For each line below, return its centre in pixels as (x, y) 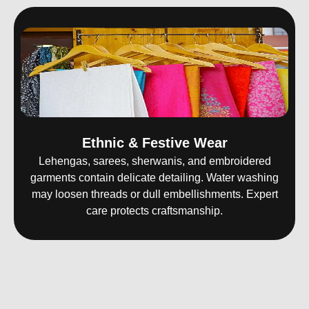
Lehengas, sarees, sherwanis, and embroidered (154, 161)
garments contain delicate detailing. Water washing (154, 178)
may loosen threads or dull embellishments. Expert (154, 195)
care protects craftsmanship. (154, 211)
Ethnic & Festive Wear (154, 143)
